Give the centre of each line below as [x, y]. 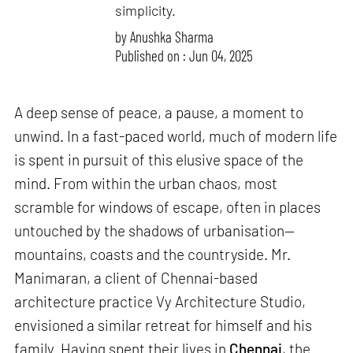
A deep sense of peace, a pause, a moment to [159, 113]
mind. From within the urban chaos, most [146, 184]
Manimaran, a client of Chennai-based [136, 278]
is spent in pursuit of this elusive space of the [159, 160]
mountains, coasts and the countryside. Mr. [153, 255]
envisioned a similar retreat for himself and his [163, 325]
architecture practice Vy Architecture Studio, [160, 302]
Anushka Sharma [172, 36]
